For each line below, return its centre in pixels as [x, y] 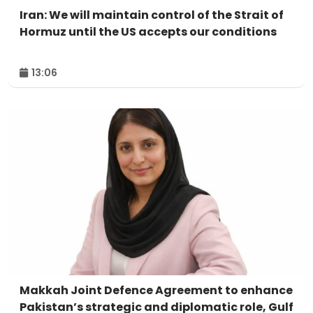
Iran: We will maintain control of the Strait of [152, 15]
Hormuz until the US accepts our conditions [148, 32]
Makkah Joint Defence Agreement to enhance [156, 290]
